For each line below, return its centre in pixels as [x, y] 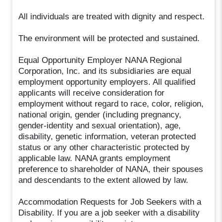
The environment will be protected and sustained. [109, 38]
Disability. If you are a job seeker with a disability [109, 213]
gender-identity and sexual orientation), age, [100, 125]
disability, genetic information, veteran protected [107, 136]
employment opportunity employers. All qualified [107, 82]
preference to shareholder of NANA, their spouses [111, 169]
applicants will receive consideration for [92, 93]
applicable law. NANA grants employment [95, 158]
